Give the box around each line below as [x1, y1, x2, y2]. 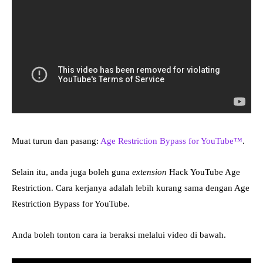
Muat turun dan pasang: [12, 136, 100, 146]
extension [132, 167, 167, 177]
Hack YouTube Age [167, 167, 240, 177]
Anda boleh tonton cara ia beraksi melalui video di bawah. [12, 230, 226, 240]
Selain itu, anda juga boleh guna [12, 167, 132, 177]
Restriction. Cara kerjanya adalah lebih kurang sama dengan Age [12, 183, 249, 193]
